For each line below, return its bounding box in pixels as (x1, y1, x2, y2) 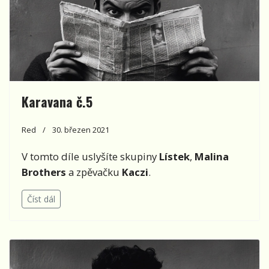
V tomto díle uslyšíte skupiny (22, 149, 159, 163)
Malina (195, 149, 229, 163)
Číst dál (27, 193, 55, 205)
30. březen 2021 (52, 124, 109, 135)
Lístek (159, 149, 190, 163)
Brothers (22, 165, 66, 179)
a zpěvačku (66, 165, 122, 179)
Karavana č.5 (22, 91, 92, 111)
